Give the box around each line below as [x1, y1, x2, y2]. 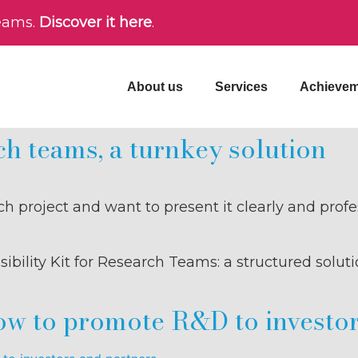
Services [214, 79, 268, 93]
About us [126, 79, 183, 93]
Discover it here [39, 14, 152, 31]
